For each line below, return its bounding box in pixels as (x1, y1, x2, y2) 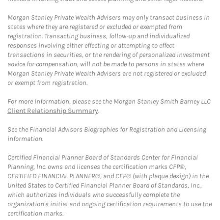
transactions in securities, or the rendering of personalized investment (7, 51, 210, 59)
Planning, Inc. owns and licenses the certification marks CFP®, (7, 163, 186, 171)
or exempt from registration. (7, 79, 87, 87)
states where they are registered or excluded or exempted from (7, 23, 182, 31)
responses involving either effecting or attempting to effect (7, 41, 174, 50)
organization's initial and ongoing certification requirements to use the (7, 200, 212, 209)
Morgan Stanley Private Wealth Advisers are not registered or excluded (7, 69, 206, 78)
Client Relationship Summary (7, 107, 98, 115)
